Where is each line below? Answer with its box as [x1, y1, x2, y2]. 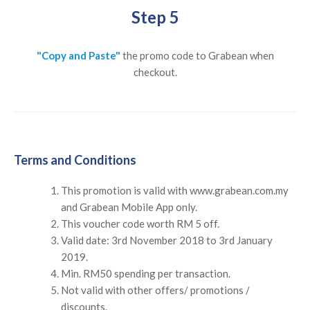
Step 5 [131, 7, 179, 28]
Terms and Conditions [14, 152, 136, 168]
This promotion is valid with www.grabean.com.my [60, 184, 289, 197]
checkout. [133, 66, 177, 79]
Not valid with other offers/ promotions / [60, 284, 250, 297]
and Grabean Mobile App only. [60, 201, 197, 214]
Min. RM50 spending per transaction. [60, 267, 230, 280]
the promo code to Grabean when [120, 49, 274, 62]
